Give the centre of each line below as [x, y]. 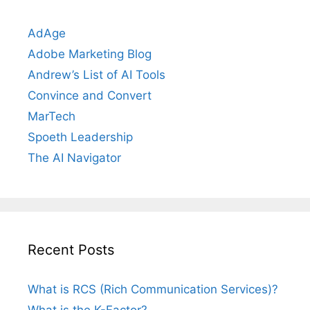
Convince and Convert [90, 96]
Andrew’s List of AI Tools [97, 75]
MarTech [52, 117]
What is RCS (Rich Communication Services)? [153, 290]
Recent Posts [71, 250]
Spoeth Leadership [80, 137]
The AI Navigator [74, 158]
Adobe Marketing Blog [90, 54]
